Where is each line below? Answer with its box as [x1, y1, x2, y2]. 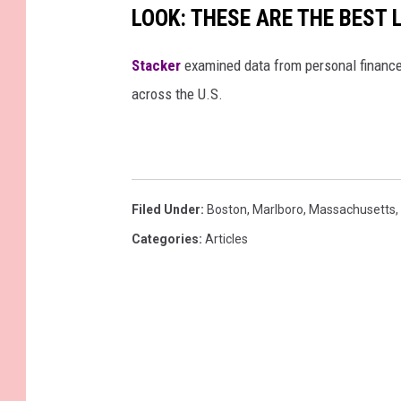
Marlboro [252, 202, 303, 218]
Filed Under [132, 202, 200, 218]
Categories [132, 232, 199, 247]
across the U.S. [132, 85, 223, 104]
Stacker [132, 56, 181, 75]
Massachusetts [309, 202, 396, 218]
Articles [205, 232, 248, 247]
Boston [207, 202, 247, 218]
